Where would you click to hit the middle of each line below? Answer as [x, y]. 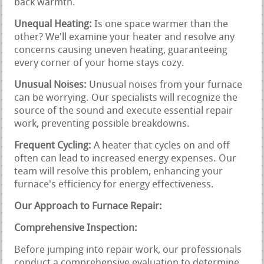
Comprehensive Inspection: [76, 228]
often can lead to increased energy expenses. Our [126, 159]
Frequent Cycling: [53, 146]
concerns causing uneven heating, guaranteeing [121, 50]
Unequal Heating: [53, 24]
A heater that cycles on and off [161, 146]
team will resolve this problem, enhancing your [119, 171]
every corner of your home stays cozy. [100, 63]
